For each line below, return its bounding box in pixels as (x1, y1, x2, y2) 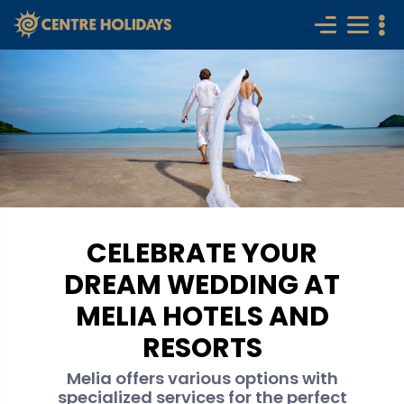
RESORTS (142, 329, 262, 366)
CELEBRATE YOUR (87, 234, 317, 271)
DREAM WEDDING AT (64, 266, 340, 303)
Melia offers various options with (66, 367, 338, 390)
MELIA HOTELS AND (75, 298, 329, 335)
